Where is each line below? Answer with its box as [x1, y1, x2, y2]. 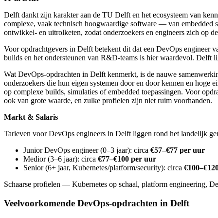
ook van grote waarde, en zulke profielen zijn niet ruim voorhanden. [4, 96, 212, 105]
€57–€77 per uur [150, 146, 205, 154]
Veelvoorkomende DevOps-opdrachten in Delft [4, 198, 189, 208]
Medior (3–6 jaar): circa [23, 155, 98, 163]
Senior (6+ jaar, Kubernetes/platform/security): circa [23, 163, 184, 172]
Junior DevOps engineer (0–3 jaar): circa [23, 146, 150, 154]
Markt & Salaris [4, 113, 58, 121]
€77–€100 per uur [98, 155, 156, 163]
